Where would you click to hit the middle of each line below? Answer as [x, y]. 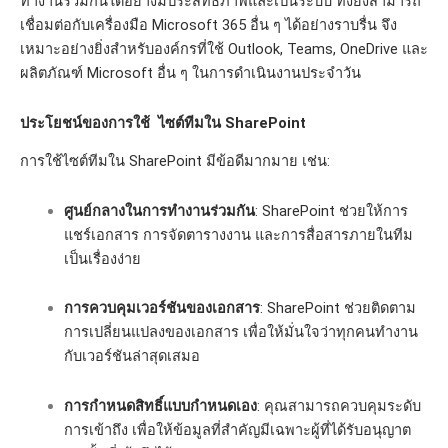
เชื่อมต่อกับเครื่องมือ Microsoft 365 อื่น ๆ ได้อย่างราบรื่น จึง [208, 25]
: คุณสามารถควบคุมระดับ [338, 405]
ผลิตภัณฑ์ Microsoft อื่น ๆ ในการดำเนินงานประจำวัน [190, 73]
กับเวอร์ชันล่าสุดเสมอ [131, 356]
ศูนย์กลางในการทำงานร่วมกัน [159, 210]
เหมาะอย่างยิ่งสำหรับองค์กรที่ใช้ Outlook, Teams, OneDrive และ [224, 49]
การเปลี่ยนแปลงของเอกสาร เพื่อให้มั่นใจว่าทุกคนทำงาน [240, 332]
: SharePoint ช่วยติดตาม [337, 308]
